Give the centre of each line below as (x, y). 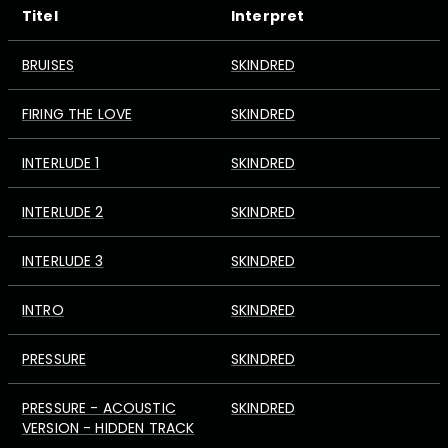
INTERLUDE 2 (63, 212)
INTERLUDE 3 (63, 261)
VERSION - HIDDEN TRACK (108, 428)
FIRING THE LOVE (77, 114)
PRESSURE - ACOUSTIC (99, 408)
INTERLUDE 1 (61, 163)
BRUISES (48, 65)
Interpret (268, 16)
